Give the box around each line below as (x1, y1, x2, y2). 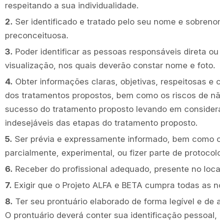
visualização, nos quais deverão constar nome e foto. (5, 60, 215, 70)
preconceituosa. (5, 30, 68, 40)
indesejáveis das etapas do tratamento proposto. (5, 118, 197, 128)
